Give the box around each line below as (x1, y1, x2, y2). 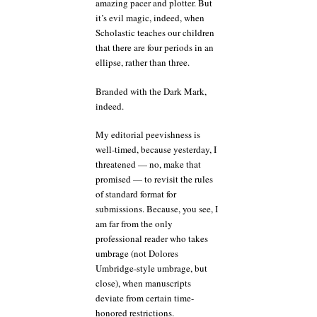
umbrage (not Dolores (96, 247, 178, 260)
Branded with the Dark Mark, (96, 84, 207, 98)
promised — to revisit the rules (96, 173, 213, 185)
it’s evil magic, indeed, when (96, 11, 204, 24)
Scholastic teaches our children (96, 26, 214, 39)
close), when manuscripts (96, 277, 191, 289)
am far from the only (96, 217, 173, 230)
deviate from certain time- (96, 292, 194, 304)
